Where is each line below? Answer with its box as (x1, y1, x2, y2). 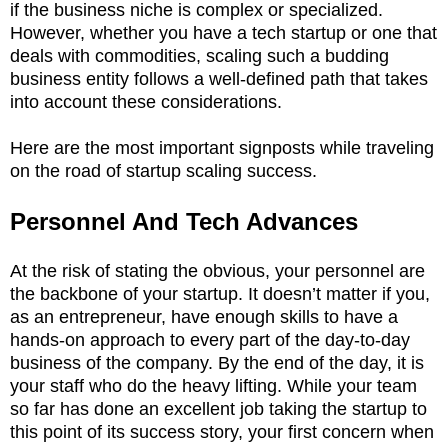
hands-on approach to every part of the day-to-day (10, 329, 410, 350)
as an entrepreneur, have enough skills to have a (10, 306, 398, 327)
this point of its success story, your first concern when (10, 421, 434, 442)
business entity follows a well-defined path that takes (10, 68, 428, 89)
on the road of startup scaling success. (10, 160, 317, 181)
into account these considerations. (10, 91, 287, 112)
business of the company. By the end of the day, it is (10, 352, 424, 373)
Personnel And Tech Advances (10, 207, 365, 235)
